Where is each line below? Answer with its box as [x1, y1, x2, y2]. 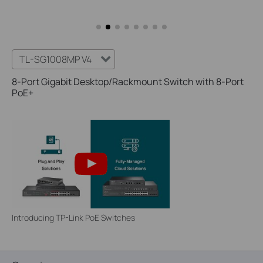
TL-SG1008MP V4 [19, 53, 92, 66]
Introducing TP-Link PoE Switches [12, 212, 135, 224]
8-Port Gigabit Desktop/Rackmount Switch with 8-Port [12, 75, 244, 88]
